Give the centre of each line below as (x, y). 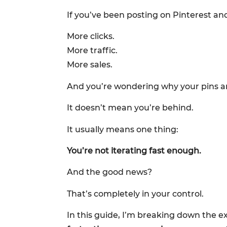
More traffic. (92, 51)
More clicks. (91, 36)
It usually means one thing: (123, 129)
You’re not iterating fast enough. (134, 150)
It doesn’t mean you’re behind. (130, 108)
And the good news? (109, 172)
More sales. (90, 65)
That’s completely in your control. (135, 194)
